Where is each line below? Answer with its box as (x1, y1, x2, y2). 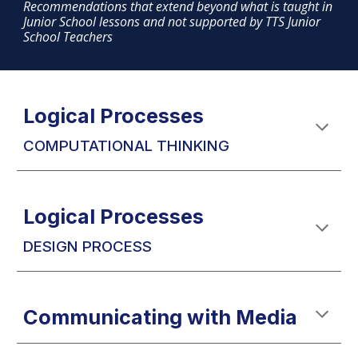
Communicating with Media (23, 304, 298, 329)
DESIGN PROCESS (23, 237, 153, 256)
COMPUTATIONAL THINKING (23, 137, 230, 155)
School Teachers (23, 28, 113, 46)
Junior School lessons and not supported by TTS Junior (23, 13, 321, 30)
